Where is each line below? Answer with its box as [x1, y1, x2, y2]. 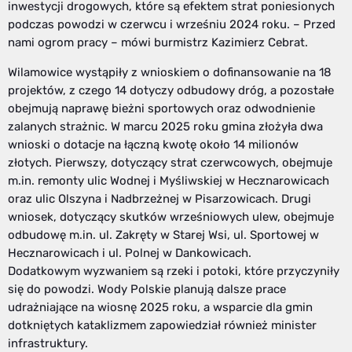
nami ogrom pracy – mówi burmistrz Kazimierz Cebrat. [8, 35, 308, 50]
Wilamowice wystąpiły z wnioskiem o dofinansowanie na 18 [8, 65, 332, 80]
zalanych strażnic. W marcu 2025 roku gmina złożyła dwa [8, 119, 323, 134]
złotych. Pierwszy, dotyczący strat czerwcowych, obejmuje [8, 156, 332, 170]
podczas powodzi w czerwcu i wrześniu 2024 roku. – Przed [8, 17, 335, 32]
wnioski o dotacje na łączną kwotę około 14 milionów [8, 137, 299, 152]
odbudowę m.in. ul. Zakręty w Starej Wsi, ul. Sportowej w [8, 228, 319, 243]
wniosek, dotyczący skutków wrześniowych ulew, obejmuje [8, 210, 334, 225]
